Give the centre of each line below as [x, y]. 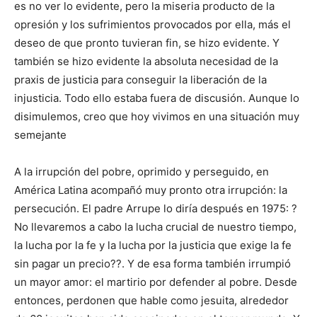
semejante [40, 135]
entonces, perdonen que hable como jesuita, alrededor [151, 301]
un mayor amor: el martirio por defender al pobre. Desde [156, 282]
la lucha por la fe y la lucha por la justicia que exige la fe [153, 246]
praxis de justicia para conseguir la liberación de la [140, 80]
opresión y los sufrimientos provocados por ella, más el [152, 25]
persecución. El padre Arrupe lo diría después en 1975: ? [156, 209]
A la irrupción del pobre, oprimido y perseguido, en [142, 172]
